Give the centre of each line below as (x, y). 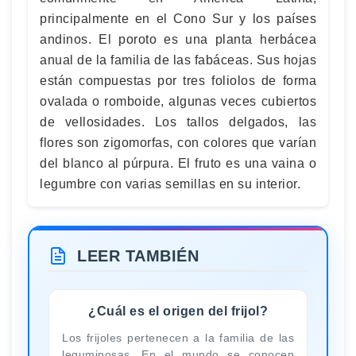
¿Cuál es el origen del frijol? (178, 311)
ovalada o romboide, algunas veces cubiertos (178, 101)
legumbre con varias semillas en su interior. (170, 184)
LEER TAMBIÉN (138, 256)
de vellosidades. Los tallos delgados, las (178, 122)
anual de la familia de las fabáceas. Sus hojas (178, 60)
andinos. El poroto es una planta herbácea (178, 39)
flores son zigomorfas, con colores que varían (178, 143)
